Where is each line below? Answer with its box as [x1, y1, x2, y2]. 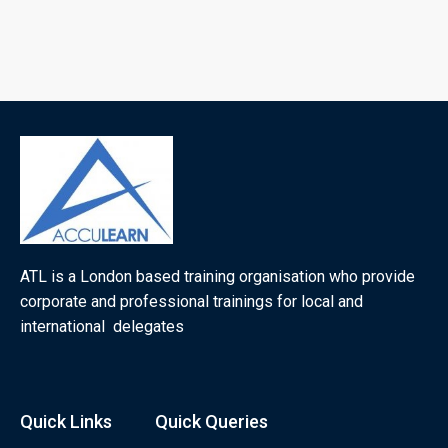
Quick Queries [154, 410, 268, 432]
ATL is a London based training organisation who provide [20, 266, 415, 286]
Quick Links [20, 410, 112, 432]
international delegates [20, 316, 184, 336]
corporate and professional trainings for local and [20, 291, 363, 311]
